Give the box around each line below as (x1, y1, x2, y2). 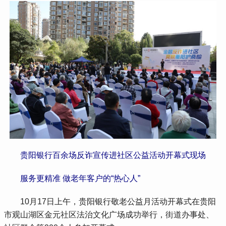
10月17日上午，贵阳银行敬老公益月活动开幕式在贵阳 (4, 197, 216, 206)
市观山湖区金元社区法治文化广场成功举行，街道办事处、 (4, 210, 214, 219)
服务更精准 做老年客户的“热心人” (20, 174, 141, 183)
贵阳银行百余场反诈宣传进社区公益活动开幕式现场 (20, 151, 206, 160)
